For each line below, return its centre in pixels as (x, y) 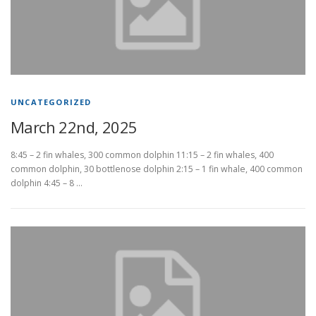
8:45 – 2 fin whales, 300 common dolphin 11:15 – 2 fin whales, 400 (142, 155)
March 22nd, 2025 (74, 127)
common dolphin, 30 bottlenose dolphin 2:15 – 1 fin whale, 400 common (157, 169)
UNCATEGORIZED (51, 102)
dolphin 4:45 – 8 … (47, 183)
